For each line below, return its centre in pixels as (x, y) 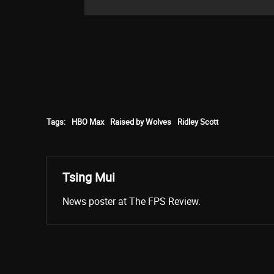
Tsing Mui (89, 177)
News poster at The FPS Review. (131, 201)
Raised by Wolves (141, 121)
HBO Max (88, 121)
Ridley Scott (198, 121)
